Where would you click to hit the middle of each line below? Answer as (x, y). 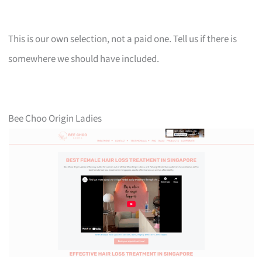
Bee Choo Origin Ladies (55, 118)
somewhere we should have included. (84, 59)
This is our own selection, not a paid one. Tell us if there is (123, 39)
